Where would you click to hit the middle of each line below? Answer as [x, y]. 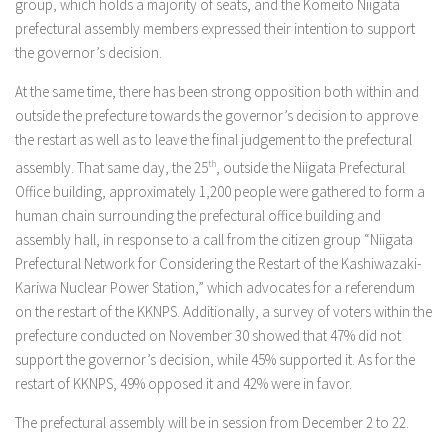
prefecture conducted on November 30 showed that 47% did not [208, 335]
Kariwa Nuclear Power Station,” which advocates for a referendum [215, 287]
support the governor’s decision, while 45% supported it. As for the [215, 359]
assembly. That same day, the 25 [111, 167]
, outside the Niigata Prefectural [310, 167]
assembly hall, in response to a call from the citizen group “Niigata [214, 239]
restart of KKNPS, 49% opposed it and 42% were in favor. [183, 383]
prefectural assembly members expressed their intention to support [215, 28]
